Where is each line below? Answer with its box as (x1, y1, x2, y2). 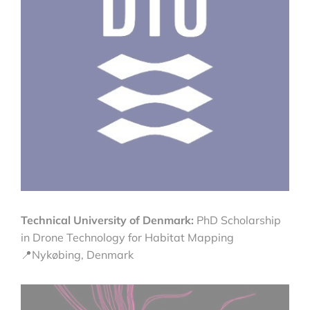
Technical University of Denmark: (21, 212, 194, 227)
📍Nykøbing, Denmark (21, 247, 134, 262)
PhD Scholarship (194, 212, 281, 227)
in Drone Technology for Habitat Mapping (21, 230, 234, 244)
